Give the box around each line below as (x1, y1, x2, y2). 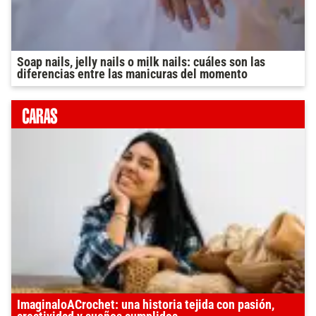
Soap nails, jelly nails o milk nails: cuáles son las (17, 55, 265, 70)
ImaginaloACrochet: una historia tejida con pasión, (17, 298, 274, 312)
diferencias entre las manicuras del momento (17, 67, 248, 82)
